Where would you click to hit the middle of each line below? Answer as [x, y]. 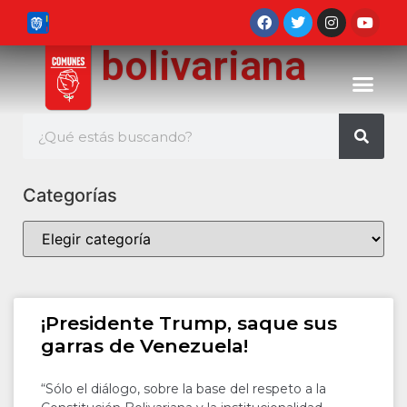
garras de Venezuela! [144, 346]
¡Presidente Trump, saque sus [189, 323]
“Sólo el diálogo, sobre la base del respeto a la [184, 389]
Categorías [70, 195]
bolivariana [203, 66]
